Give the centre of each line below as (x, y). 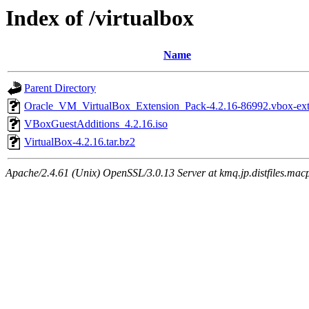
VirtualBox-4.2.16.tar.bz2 (80, 142)
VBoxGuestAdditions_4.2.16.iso (96, 124)
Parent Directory (60, 88)
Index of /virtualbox (100, 18)
